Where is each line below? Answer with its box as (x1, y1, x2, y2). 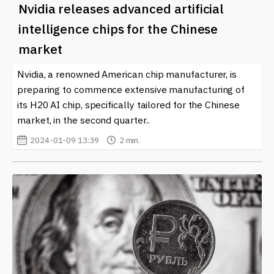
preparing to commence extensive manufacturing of (17, 83, 245, 96)
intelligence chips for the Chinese (18, 20, 218, 38)
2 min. (119, 135, 141, 146)
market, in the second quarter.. (17, 114, 150, 127)
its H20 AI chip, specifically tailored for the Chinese (17, 98, 240, 111)
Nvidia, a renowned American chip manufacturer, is (17, 68, 237, 81)
